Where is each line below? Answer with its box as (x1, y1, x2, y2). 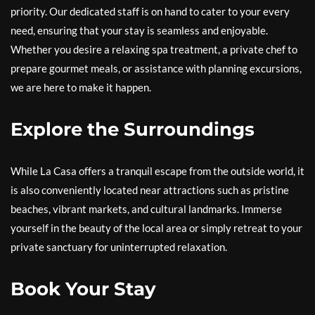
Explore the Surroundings (11, 118, 255, 141)
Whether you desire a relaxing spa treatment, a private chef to (11, 43, 297, 56)
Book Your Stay (11, 278, 156, 300)
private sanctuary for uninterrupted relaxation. (11, 240, 227, 253)
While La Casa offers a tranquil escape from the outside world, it (11, 165, 304, 177)
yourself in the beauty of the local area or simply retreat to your (11, 221, 302, 234)
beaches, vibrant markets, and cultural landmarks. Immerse (11, 202, 282, 215)
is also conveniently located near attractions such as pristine (11, 184, 289, 196)
